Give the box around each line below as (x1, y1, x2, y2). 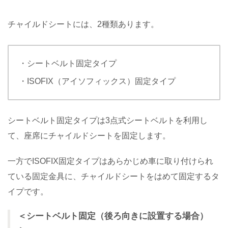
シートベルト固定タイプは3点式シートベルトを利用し (8, 116, 208, 125)
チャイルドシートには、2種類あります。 (8, 19, 159, 28)
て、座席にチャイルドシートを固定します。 (8, 131, 170, 140)
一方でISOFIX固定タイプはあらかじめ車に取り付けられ (8, 156, 213, 165)
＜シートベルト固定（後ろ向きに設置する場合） (18, 211, 208, 221)
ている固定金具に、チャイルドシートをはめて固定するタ (8, 172, 219, 181)
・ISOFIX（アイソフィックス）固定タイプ (19, 76, 176, 85)
